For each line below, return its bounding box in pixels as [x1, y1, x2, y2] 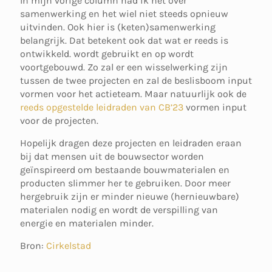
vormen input [183, 101, 246, 113]
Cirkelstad [46, 240, 91, 251]
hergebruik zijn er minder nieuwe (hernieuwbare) [20, 191, 239, 202]
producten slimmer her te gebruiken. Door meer [20, 177, 231, 189]
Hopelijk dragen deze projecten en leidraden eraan [20, 137, 242, 149]
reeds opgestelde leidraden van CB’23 [20, 101, 183, 113]
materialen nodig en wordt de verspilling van [20, 204, 218, 216]
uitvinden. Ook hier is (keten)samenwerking [20, 21, 216, 33]
